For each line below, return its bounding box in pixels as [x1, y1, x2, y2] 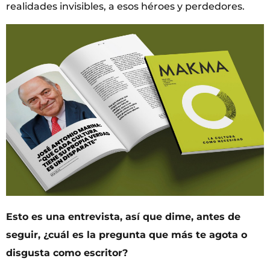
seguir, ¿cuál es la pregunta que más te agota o [6, 229, 247, 241]
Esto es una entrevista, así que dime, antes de [6, 211, 240, 223]
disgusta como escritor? [6, 247, 128, 259]
